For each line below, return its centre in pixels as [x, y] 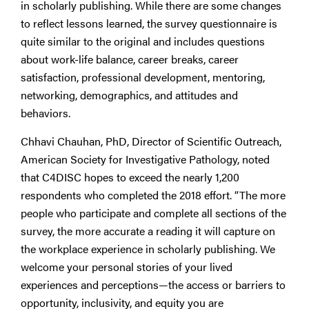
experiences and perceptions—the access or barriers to [153, 284]
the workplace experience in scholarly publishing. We [148, 248]
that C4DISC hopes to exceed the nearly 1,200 [130, 177]
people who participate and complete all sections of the [153, 212]
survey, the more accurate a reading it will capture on [148, 230]
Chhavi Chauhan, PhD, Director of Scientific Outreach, [151, 141]
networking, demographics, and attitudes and [129, 95]
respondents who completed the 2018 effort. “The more [153, 195]
